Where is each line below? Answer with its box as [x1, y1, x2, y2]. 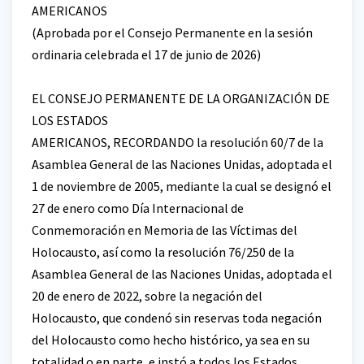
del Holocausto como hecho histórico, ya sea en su [32, 331, 310, 348]
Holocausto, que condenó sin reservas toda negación [32, 309, 322, 326]
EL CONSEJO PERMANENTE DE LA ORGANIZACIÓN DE [32, 89, 330, 106]
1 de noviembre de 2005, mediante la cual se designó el [32, 177, 331, 194]
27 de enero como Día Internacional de [32, 199, 244, 216]
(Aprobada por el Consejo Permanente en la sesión [32, 24, 313, 41]
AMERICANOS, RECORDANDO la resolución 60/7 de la [32, 133, 323, 150]
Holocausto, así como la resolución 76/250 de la [32, 243, 294, 260]
